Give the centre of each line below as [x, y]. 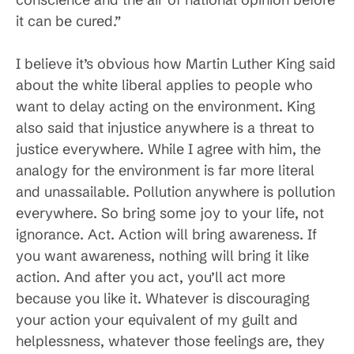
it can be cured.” [68, 21]
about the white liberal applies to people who [164, 85]
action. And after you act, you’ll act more [151, 277]
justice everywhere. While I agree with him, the [168, 149]
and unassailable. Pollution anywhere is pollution [175, 192]
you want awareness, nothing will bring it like [162, 256]
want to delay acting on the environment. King [166, 107]
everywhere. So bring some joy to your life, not [170, 213]
